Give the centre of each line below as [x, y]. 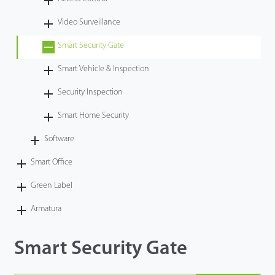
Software [60, 139]
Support [26, 53]
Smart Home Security [94, 115]
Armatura [46, 209]
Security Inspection [91, 92]
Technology [33, 22]
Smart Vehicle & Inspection [104, 69]
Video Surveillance [89, 22]
